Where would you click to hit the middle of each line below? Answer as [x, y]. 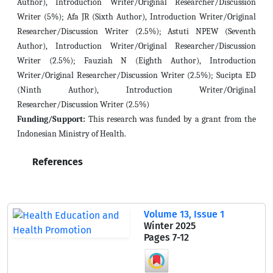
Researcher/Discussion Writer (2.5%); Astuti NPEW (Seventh [136, 31]
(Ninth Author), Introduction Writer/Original [136, 90]
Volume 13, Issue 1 [184, 214]
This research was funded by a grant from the [172, 119]
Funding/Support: [51, 119]
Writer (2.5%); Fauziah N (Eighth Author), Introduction [136, 61]
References [56, 162]
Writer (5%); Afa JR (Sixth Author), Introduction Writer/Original [136, 17]
